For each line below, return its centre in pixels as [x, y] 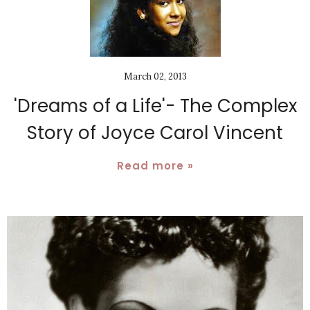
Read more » [155, 166]
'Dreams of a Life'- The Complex [155, 106]
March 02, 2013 [155, 77]
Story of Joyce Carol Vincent [155, 133]
